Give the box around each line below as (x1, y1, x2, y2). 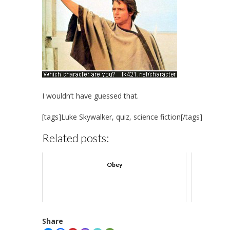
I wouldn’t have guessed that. (42, 90, 139, 101)
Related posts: (42, 130, 109, 145)
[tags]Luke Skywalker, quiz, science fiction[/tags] (42, 111, 202, 122)
